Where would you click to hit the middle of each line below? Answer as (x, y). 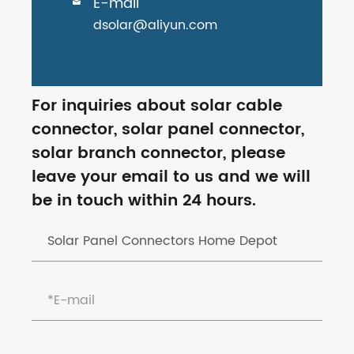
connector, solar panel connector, (168, 130)
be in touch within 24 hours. (144, 201)
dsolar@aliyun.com (155, 26)
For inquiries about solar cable (157, 107)
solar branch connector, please (158, 154)
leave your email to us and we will (171, 178)
